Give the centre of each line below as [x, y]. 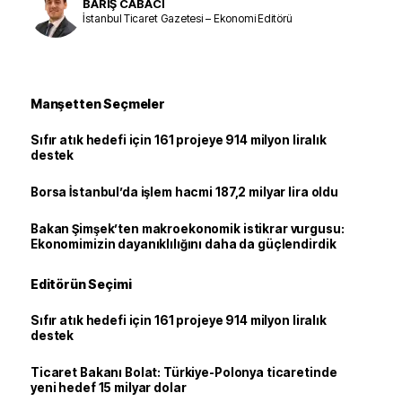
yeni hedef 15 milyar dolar [109, 388]
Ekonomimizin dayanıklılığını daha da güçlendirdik [184, 244]
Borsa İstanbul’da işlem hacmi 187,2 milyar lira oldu [184, 192]
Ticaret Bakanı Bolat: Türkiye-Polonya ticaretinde [184, 372]
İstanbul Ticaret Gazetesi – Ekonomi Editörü [188, 18]
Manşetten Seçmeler [98, 104]
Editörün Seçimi [81, 284]
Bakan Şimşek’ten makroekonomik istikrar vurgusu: [188, 229]
